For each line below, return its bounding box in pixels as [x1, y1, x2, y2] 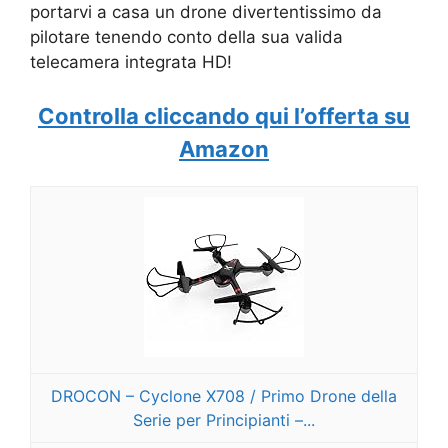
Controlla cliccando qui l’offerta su [38, 103, 410, 130]
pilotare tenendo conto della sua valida [30, 26, 343, 47]
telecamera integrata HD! [30, 51, 232, 72]
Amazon [179, 136, 269, 163]
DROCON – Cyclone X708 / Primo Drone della [51, 386, 397, 407]
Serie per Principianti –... [133, 410, 315, 431]
